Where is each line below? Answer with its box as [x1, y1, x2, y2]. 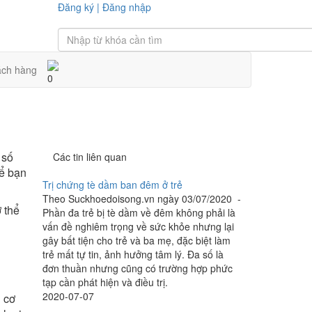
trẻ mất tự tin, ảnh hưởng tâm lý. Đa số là [42, 247, 224, 261]
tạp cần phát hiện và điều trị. [42, 275, 168, 289]
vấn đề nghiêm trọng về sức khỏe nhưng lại [42, 219, 234, 233]
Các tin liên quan [53, 150, 127, 164]
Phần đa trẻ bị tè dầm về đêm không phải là [42, 205, 235, 219]
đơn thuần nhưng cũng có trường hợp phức [42, 261, 233, 275]
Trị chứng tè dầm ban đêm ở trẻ [42, 178, 182, 192]
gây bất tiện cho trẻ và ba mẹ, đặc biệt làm [42, 233, 231, 247]
